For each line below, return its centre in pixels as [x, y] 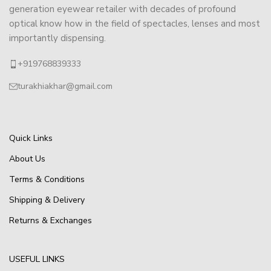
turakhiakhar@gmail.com [65, 86]
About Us [27, 159]
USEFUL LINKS [37, 259]
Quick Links [31, 138]
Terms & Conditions [47, 179]
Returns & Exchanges [51, 220]
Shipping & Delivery [47, 200]
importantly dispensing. [57, 38]
